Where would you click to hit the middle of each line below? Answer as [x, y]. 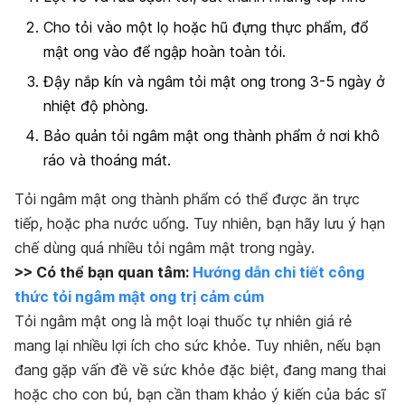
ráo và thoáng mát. [107, 160]
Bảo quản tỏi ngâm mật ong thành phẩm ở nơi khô [212, 136]
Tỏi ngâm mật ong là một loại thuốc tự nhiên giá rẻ [183, 321]
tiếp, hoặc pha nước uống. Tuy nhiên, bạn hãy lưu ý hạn [200, 224]
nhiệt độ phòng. [96, 106]
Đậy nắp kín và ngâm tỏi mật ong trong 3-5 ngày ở [214, 82]
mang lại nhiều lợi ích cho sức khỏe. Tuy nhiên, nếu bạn [198, 346]
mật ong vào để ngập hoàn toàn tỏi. [165, 51]
